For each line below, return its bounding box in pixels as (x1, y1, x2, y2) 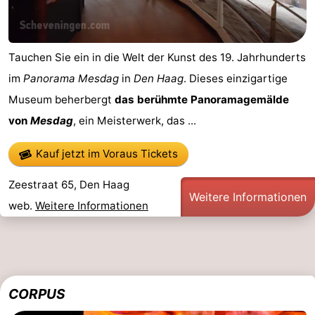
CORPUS (8, 285, 65, 302)
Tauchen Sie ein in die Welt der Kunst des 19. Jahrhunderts (8, 51, 306, 65)
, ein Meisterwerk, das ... (73, 114, 196, 128)
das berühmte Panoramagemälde (115, 93, 289, 107)
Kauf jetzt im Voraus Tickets (36, 146, 179, 160)
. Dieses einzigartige (184, 72, 288, 86)
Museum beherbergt (8, 93, 115, 107)
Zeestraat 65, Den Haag (8, 177, 129, 191)
